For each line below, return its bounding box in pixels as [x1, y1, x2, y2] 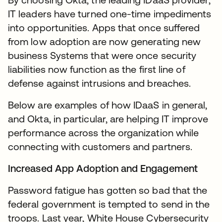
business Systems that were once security [8, 50, 197, 61]
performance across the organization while [8, 127, 199, 138]
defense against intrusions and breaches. [8, 77, 191, 89]
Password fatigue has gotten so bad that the [8, 184, 208, 196]
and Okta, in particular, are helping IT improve [8, 113, 208, 124]
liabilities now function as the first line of [8, 63, 185, 75]
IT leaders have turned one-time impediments [8, 8, 212, 19]
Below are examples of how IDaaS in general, [8, 99, 208, 111]
